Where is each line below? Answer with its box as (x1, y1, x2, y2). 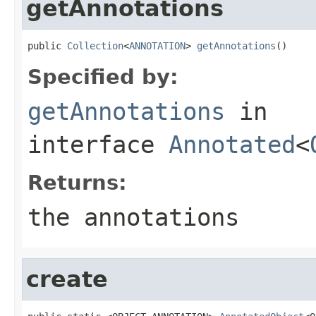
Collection (67, 39, 123, 51)
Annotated (169, 130, 296, 159)
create (26, 266, 108, 292)
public (28, 39, 67, 51)
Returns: (28, 170, 127, 195)
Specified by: (28, 64, 178, 89)
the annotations (28, 202, 239, 231)
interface (28, 130, 169, 159)
